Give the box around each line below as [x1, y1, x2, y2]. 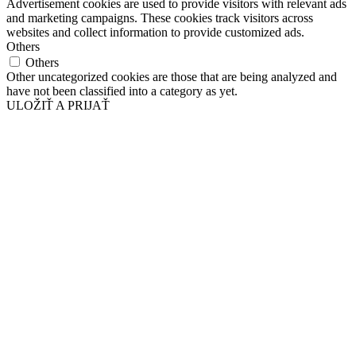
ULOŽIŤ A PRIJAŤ [6, 98, 110, 112]
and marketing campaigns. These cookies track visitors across [6, 10, 313, 25]
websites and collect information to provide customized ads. [6, 25, 304, 39]
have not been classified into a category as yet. [6, 83, 238, 98]
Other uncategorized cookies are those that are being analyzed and [6, 69, 337, 83]
